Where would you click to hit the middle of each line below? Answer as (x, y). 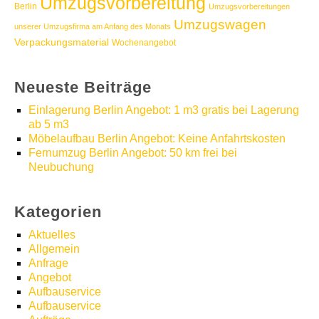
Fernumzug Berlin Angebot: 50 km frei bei (133, 153)
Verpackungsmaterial (62, 42)
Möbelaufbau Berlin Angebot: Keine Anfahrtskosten (157, 138)
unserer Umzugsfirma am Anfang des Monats (93, 26)
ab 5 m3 (49, 124)
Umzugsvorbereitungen (249, 6)
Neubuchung (61, 167)
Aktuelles (52, 235)
